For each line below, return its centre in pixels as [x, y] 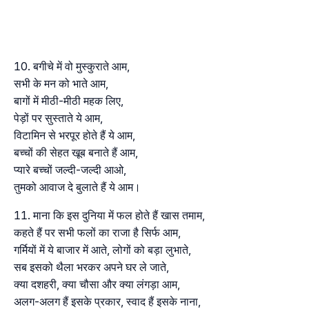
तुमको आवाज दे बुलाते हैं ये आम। [77, 187]
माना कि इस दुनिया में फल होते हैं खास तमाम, [119, 216]
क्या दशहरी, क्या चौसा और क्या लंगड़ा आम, [97, 285]
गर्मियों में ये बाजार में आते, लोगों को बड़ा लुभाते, [102, 250]
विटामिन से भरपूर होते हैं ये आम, [74, 136]
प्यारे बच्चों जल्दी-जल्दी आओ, [70, 170]
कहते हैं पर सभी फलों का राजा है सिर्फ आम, [97, 233]
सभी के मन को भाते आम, [61, 84]
